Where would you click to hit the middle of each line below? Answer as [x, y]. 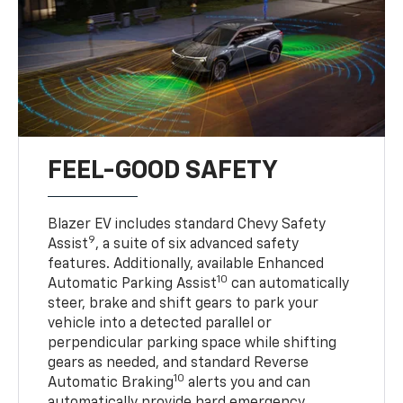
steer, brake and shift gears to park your [184, 304]
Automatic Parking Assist [133, 284]
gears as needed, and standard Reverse [179, 363]
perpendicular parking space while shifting [193, 343]
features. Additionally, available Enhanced [186, 264]
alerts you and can [248, 383]
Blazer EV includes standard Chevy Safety [187, 224]
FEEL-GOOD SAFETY [163, 170]
